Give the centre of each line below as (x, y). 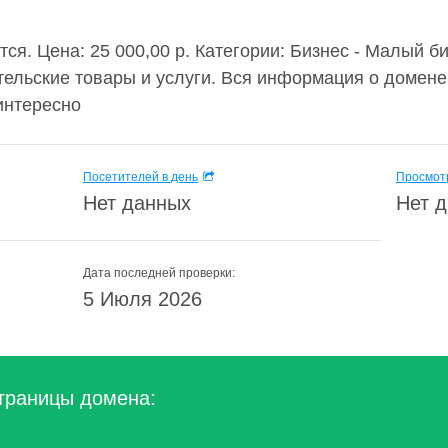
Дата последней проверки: (159, 273)
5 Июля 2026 (142, 299)
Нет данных (137, 203)
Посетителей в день (140, 177)
